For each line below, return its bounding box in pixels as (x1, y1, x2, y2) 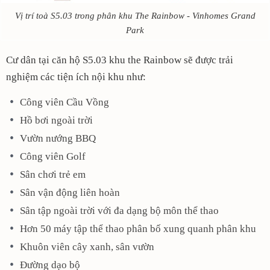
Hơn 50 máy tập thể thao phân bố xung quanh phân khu (20, 223, 256, 235)
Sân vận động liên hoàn (20, 187, 120, 199)
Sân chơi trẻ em (20, 169, 86, 181)
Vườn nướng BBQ (20, 133, 96, 145)
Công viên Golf (20, 151, 86, 163)
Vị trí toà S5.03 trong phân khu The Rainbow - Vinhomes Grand (14, 11, 256, 21)
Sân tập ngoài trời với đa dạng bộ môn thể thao (20, 205, 219, 217)
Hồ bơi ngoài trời (20, 115, 93, 127)
